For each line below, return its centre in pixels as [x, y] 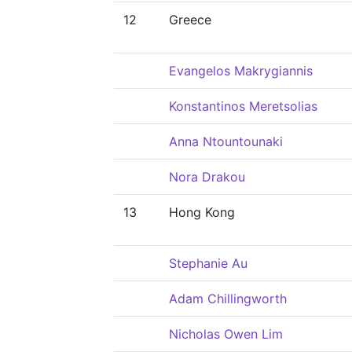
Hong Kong [202, 212]
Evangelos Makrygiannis [241, 71]
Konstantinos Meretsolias [243, 106]
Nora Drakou [207, 177]
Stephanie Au [208, 263]
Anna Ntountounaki [226, 141]
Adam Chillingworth [228, 299]
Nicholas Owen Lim [226, 334]
